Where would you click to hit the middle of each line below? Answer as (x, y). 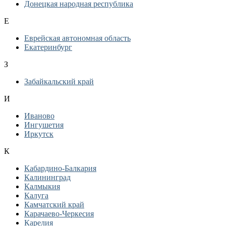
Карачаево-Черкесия (59, 214)
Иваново (39, 116)
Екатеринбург (48, 47)
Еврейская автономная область (77, 38)
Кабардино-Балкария (60, 168)
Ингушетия (44, 125)
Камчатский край (54, 205)
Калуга (36, 195)
